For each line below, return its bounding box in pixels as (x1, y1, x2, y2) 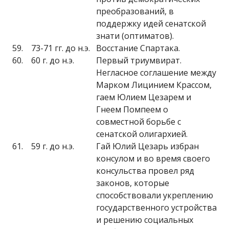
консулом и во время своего (96, 153, 210, 164)
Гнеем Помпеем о (96, 104, 168, 115)
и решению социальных (96, 214, 193, 225)
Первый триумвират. (96, 55, 181, 66)
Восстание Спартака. (96, 42, 180, 54)
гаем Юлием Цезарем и (96, 91, 191, 103)
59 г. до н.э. (31, 141, 74, 152)
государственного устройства (96, 202, 217, 213)
